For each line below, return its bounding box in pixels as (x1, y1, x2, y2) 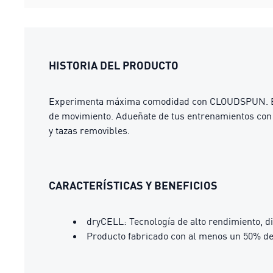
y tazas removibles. (49, 124, 130, 136)
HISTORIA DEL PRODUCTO (49, 58, 179, 72)
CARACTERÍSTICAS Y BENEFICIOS (49, 179, 218, 192)
